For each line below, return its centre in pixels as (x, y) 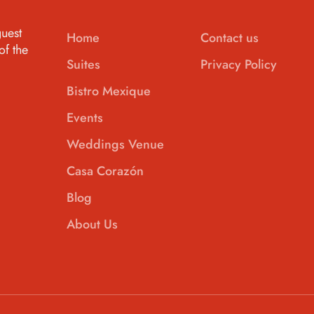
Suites (84, 64)
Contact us (230, 37)
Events (85, 117)
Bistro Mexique (109, 91)
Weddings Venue (116, 144)
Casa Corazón (105, 171)
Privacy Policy (239, 64)
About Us (93, 224)
